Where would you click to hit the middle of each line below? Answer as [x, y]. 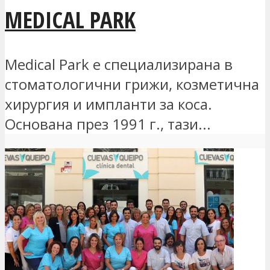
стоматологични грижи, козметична [132, 84]
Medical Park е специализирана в [119, 64]
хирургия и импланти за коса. [108, 104]
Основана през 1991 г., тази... [108, 124]
